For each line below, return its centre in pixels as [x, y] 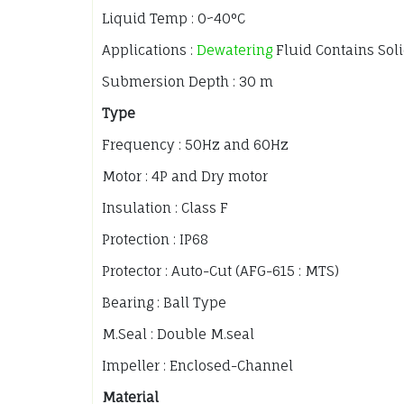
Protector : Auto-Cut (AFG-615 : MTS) [220, 271]
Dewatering [234, 50]
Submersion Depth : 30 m [188, 82]
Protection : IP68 [155, 240]
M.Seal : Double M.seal [178, 335]
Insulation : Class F [165, 208]
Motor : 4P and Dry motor [185, 177]
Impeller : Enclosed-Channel [197, 366]
